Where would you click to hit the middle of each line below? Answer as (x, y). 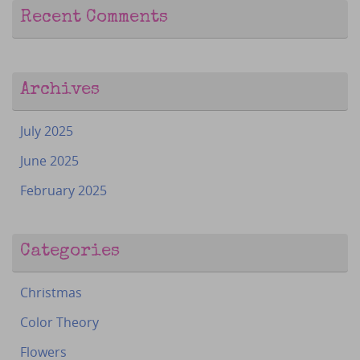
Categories (70, 253)
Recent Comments (94, 19)
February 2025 (63, 191)
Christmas (51, 293)
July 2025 (47, 131)
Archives (60, 91)
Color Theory (59, 323)
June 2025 (49, 161)
